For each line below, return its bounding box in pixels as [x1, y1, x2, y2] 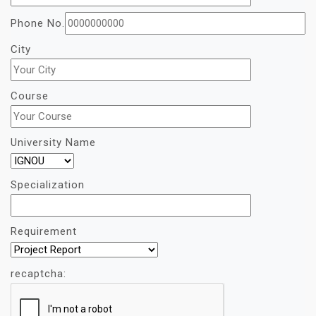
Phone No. [11, 16, 65, 30]
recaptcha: [11, 267, 66, 280]
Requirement [11, 224, 77, 238]
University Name [11, 135, 96, 149]
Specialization [11, 178, 85, 191]
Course [11, 89, 49, 102]
